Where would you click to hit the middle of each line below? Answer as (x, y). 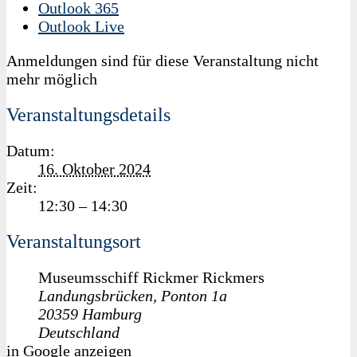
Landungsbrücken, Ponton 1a (133, 295)
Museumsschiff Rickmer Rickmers (151, 277)
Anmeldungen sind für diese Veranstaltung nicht (163, 60)
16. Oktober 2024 (94, 169)
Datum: (31, 150)
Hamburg (112, 314)
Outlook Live (81, 26)
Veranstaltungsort (74, 241)
